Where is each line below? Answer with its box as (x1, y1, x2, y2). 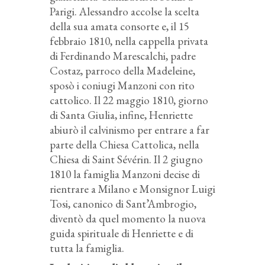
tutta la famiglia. (50, 241, 124, 256)
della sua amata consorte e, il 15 (50, 19, 189, 34)
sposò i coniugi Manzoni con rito (50, 78, 195, 93)
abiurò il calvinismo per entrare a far (50, 122, 209, 138)
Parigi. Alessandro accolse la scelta (50, 4, 199, 20)
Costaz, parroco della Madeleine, (50, 63, 195, 79)
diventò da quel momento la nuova (50, 211, 206, 227)
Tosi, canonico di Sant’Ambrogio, (50, 196, 196, 212)
